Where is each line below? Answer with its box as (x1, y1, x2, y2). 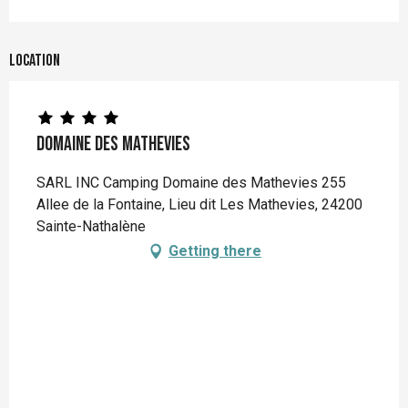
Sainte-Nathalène (36, 217, 146, 235)
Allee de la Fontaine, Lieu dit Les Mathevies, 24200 (36, 195, 362, 213)
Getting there (168, 241, 261, 260)
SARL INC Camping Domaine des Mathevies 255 (36, 173, 346, 191)
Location (9, 50, 60, 70)
